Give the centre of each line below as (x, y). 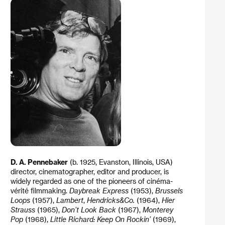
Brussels (169, 191)
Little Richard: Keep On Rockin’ (100, 219)
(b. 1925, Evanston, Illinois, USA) (120, 162)
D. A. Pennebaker (39, 162)
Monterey (158, 210)
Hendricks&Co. (110, 200)
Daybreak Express (99, 191)
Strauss (23, 210)
